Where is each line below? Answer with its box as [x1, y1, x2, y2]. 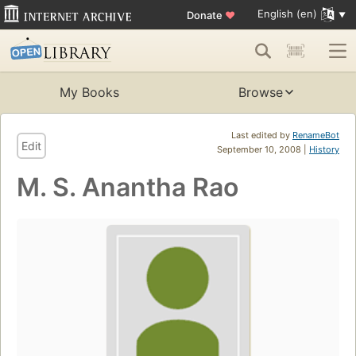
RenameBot [292, 130, 339, 141]
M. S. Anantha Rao [17, 172, 238, 203]
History [309, 144, 339, 156]
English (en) [257, 7, 317, 21]
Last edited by [231, 130, 292, 141]
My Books [59, 84, 119, 101]
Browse [238, 84, 283, 101]
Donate [186, 8, 225, 21]
